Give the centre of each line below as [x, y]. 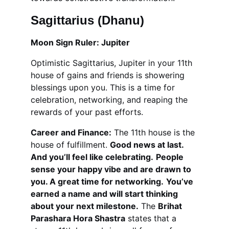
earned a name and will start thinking [105, 194]
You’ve [181, 181]
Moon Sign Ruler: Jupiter [80, 42]
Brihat [171, 206]
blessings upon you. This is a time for [104, 87]
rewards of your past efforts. [87, 112]
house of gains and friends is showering [109, 75]
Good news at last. [148, 145]
